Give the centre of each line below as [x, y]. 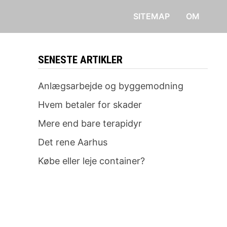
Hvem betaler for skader [90, 105]
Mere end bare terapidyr [90, 123]
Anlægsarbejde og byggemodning [110, 86]
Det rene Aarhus [72, 142]
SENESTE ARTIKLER [80, 60]
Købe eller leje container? [91, 161]
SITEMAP [151, 16]
